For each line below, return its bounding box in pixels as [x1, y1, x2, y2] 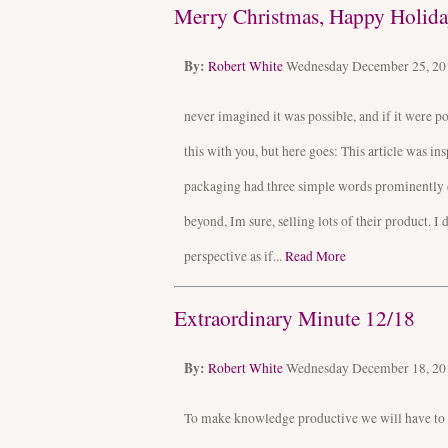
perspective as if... [184, 247, 285, 266]
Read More [285, 247, 346, 266]
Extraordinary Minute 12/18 [174, 302, 415, 332]
